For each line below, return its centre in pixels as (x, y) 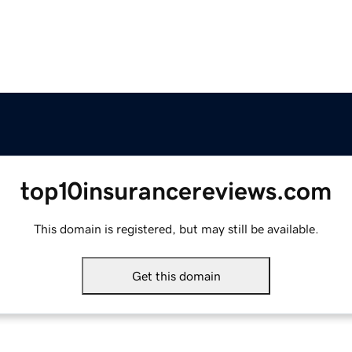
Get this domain (176, 276)
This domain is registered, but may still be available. (176, 229)
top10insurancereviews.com (176, 191)
